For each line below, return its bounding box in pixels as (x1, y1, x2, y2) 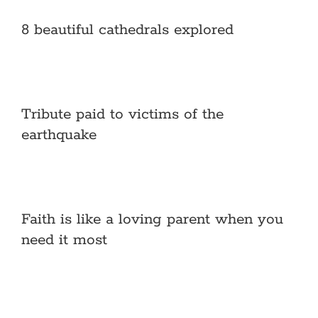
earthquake (21, 126, 97, 145)
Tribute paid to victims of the (21, 105, 224, 124)
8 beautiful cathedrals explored (21, 21, 234, 40)
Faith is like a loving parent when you (21, 210, 283, 229)
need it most (21, 231, 107, 250)
